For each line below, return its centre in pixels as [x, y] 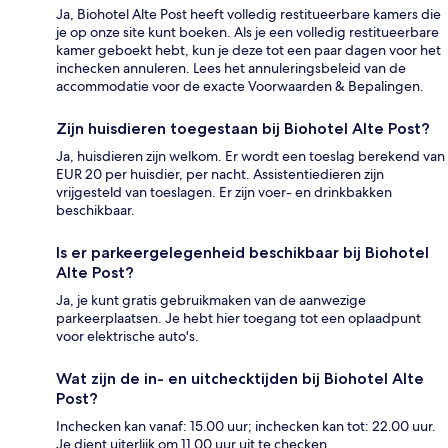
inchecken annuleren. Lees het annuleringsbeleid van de [231, 67]
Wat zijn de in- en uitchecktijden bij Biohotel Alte [240, 378]
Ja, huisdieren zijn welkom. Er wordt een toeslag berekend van [250, 155]
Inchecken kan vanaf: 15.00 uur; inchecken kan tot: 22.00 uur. [246, 425]
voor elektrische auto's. [127, 335]
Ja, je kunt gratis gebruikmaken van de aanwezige [211, 299]
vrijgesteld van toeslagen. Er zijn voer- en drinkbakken [224, 191]
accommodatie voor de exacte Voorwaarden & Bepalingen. [240, 85]
